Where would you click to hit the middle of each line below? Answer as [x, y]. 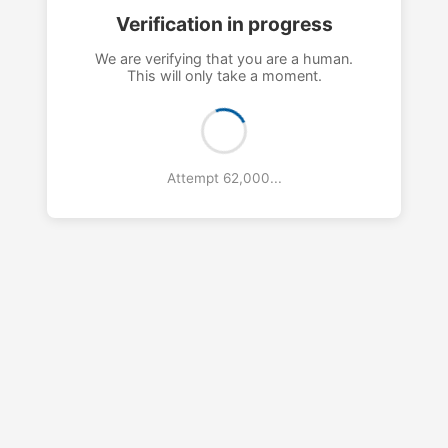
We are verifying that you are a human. [224, 59]
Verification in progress [224, 23]
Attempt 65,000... [224, 178]
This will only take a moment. [224, 76]
